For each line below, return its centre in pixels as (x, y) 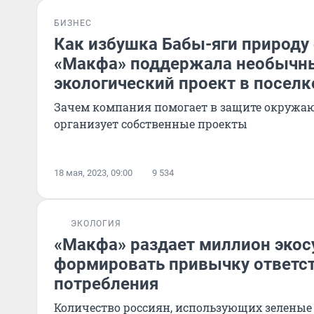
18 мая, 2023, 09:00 (93, 173)
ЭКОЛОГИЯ (96, 224)
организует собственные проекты (151, 124)
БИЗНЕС (73, 23)
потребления (106, 284)
